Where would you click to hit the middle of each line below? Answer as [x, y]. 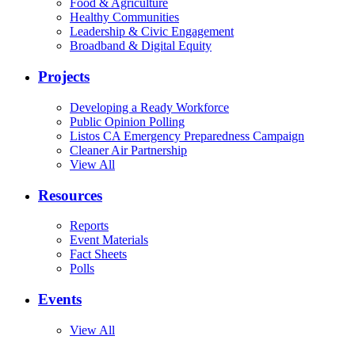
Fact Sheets [98, 254]
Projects [64, 77]
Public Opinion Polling [127, 121]
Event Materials [109, 240]
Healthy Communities [124, 17]
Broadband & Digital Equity [141, 46]
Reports [89, 226]
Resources [70, 195]
